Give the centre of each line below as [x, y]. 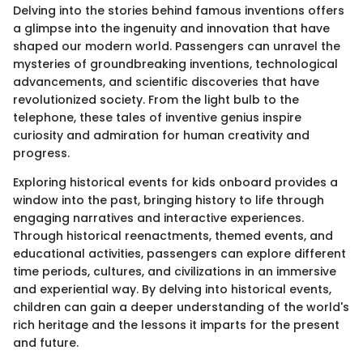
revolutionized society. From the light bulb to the [156, 99]
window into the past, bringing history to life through [169, 200]
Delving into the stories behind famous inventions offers [179, 10]
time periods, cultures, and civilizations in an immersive [175, 271]
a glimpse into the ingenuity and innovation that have [171, 28]
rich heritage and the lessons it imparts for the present [176, 325]
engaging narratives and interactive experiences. [158, 218]
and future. [46, 342]
